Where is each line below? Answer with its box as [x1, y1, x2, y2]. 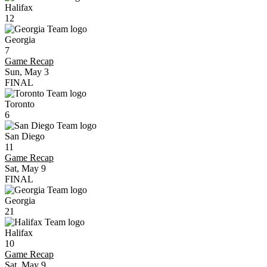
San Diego [5, 131, 45, 141]
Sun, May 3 [5, 67, 49, 77]
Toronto [5, 99, 35, 109]
